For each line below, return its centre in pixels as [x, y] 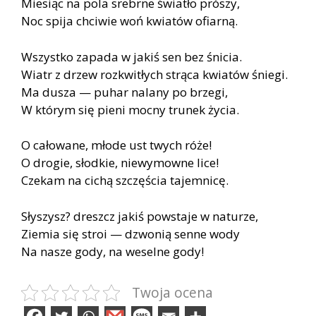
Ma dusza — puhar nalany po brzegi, [124, 92]
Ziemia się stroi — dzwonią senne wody [130, 233]
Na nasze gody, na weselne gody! [113, 251]
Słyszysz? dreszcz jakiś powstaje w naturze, [140, 216]
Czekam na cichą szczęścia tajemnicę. [125, 181]
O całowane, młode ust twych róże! [116, 145]
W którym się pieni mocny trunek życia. [130, 109]
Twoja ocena [172, 292]
